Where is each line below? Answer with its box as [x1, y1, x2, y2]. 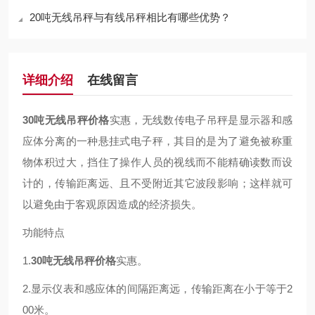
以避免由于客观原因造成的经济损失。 [22, 198, 202, 210]
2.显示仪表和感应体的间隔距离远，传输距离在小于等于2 [22, 283, 292, 295]
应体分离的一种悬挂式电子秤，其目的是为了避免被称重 [22, 135, 292, 147]
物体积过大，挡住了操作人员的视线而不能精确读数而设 [22, 156, 292, 168]
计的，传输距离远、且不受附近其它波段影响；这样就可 [22, 177, 292, 189]
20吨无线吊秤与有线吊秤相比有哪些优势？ [30, 11, 231, 23]
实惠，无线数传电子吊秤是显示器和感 [109, 114, 293, 126]
